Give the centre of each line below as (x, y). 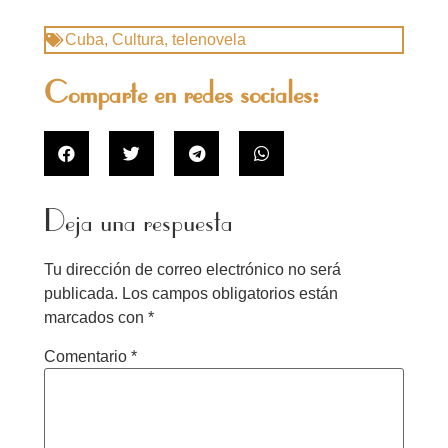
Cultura (138, 39)
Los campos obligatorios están (230, 293)
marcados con (96, 317)
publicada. (81, 293)
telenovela (209, 39)
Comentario (87, 356)
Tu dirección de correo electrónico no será (192, 269)
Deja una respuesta (138, 222)
